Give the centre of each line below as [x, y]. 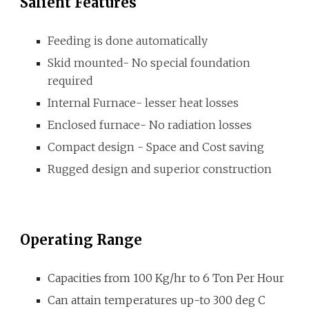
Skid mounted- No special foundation [149, 63]
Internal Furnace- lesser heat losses [143, 103]
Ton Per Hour [247, 278]
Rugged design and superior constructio [156, 169]
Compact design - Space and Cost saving [156, 147]
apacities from [94, 278]
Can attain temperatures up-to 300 [142, 300]
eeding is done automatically [131, 41]
